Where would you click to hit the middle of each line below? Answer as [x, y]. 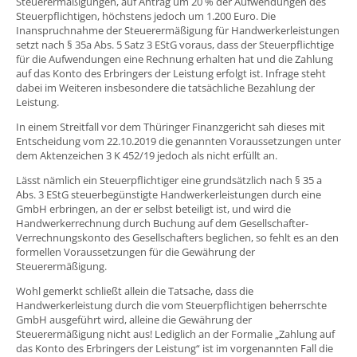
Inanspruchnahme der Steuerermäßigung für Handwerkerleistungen [178, 30]
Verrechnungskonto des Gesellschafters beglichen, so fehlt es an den [177, 237]
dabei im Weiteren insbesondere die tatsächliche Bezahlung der [165, 87]
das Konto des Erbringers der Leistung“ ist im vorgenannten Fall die [175, 348]
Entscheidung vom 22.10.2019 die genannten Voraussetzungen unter [178, 141]
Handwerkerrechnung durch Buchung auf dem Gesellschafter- [162, 223]
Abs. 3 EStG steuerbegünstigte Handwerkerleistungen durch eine [169, 194]
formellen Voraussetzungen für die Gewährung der [135, 251]
